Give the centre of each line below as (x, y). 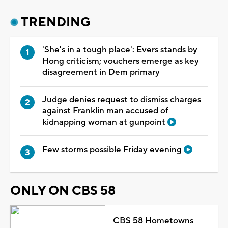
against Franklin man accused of (105, 111)
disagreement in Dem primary (101, 72)
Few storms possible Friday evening (113, 149)
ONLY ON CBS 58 (63, 191)
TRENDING (56, 22)
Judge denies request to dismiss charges (122, 99)
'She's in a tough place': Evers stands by (120, 50)
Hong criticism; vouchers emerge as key (121, 61)
